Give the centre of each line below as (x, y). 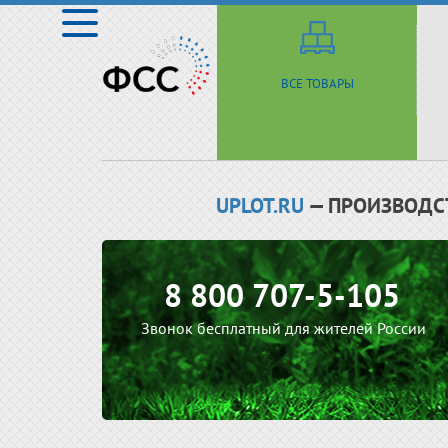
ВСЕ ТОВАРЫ (317, 83)
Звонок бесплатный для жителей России (281, 328)
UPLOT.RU (259, 205)
